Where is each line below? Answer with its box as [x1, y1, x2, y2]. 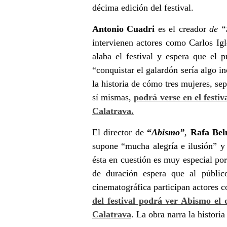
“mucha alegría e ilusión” [121, 140, 217, 151]
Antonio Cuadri [92, 23, 155, 34]
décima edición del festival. [92, 2, 194, 13]
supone [92, 140, 122, 151]
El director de [92, 127, 147, 137]
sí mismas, [92, 92, 134, 102]
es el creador [155, 23, 209, 34]
